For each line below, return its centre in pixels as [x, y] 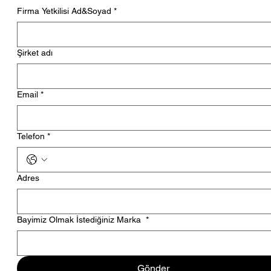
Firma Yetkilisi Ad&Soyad [64, 11]
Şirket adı [34, 53]
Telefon [31, 136]
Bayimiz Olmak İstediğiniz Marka [80, 220]
